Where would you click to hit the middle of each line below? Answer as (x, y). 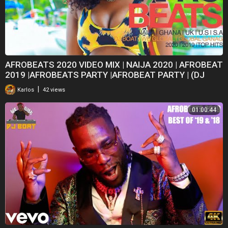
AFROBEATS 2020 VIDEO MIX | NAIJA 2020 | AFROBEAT (114, 64)
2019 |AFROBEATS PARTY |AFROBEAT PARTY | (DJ (105, 75)
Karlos (25, 90)
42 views (54, 90)
